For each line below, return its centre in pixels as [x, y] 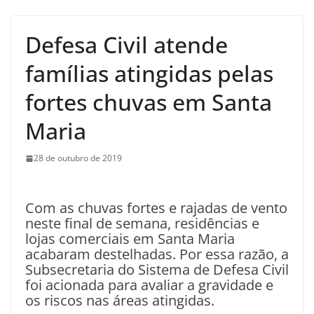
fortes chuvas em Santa [149, 102]
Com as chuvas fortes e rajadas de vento [156, 208]
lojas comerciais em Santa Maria [130, 239]
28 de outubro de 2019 [78, 158]
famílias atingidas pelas [149, 74]
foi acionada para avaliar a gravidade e [149, 285]
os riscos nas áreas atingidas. [122, 301]
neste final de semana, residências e [142, 224]
